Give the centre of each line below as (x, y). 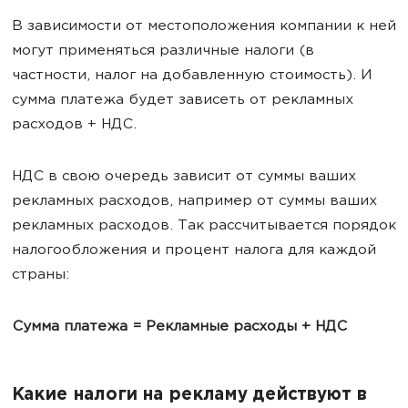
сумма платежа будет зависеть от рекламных (183, 100)
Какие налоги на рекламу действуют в (189, 395)
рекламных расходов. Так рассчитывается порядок (204, 226)
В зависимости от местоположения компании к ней (204, 26)
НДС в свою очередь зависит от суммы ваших (184, 177)
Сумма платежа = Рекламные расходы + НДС (179, 327)
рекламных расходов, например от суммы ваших (194, 201)
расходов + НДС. (74, 125)
